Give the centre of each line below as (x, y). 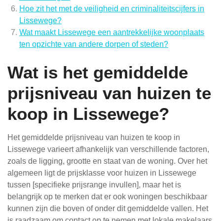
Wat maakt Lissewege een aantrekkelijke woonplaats (112, 33)
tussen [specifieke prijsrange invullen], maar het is (94, 185)
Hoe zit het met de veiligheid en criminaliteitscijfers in (112, 9)
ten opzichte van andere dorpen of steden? (94, 44)
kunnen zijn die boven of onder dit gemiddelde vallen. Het (108, 209)
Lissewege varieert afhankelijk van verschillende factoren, (108, 149)
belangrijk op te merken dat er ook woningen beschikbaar (107, 197)
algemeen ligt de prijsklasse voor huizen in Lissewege (102, 173)
